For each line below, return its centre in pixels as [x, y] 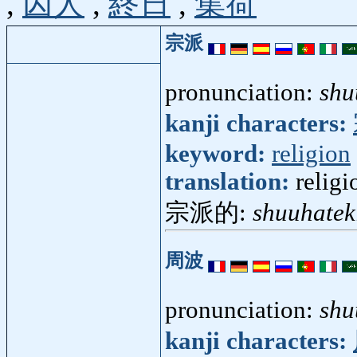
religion [311, 153]
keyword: [218, 153]
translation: [230, 181]
